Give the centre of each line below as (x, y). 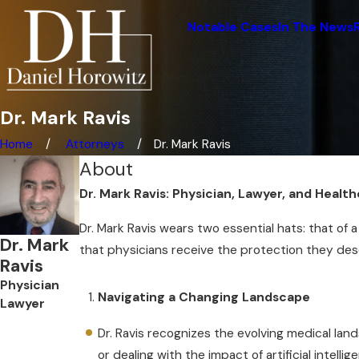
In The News (316, 28)
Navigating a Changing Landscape (204, 298)
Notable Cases (233, 28)
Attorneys (95, 145)
